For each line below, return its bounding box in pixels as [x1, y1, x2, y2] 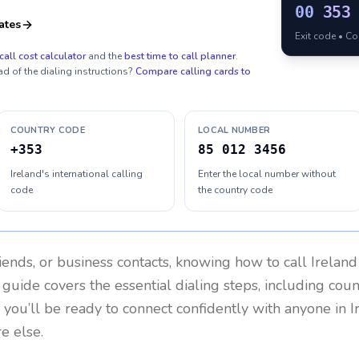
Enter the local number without [198, 167, 336, 180]
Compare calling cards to [135, 65, 251, 78]
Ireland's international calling [10, 167, 143, 180]
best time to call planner [124, 50, 236, 63]
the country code [198, 184, 272, 196]
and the [88, 50, 122, 63]
